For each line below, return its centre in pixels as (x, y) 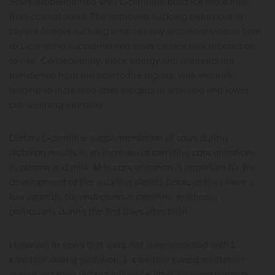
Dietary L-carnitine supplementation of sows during (118, 138)
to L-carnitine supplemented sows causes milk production (132, 46)
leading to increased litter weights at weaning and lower (129, 90)
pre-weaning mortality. (57, 105)
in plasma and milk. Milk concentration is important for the (133, 167)
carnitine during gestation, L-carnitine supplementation (127, 259)
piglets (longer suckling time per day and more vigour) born (135, 31)
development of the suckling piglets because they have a (132, 182)
